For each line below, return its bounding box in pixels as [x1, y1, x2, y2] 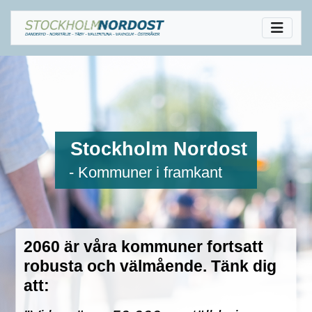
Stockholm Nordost [70, 138, 247, 159]
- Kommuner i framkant [69, 163, 222, 181]
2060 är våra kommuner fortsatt [24, 237, 264, 256]
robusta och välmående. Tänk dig [24, 256, 277, 275]
